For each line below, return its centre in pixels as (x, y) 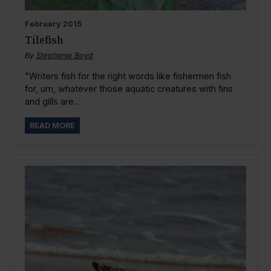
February (43, 24)
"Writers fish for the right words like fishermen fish (128, 76)
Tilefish (44, 40)
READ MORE (52, 125)
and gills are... (52, 102)
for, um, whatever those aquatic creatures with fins (129, 89)
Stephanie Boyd (64, 55)
